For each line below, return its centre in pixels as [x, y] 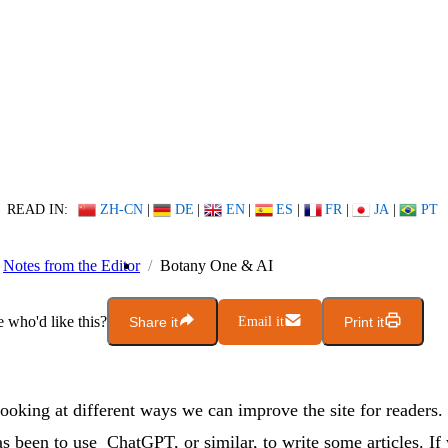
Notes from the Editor [71, 266]
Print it [364, 321]
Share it [153, 321]
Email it [261, 321]
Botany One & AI [216, 266]
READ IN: [37, 209]
